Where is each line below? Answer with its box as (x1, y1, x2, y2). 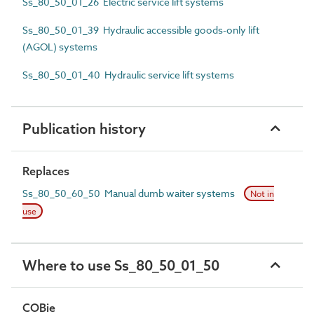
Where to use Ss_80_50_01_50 (22, 256, 219, 274)
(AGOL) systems (22, 39, 97, 53)
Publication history (22, 119, 146, 137)
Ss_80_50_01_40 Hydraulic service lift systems (22, 67, 234, 81)
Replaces (22, 163, 69, 178)
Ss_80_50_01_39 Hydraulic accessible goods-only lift (22, 22, 259, 36)
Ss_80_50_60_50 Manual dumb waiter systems (22, 186, 237, 200)
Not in (250, 187, 274, 200)
